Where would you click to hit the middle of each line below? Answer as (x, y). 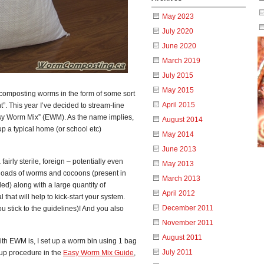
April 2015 (179, 105)
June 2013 (179, 149)
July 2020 (178, 31)
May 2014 (178, 134)
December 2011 (188, 208)
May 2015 (178, 90)
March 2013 (181, 179)
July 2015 (178, 75)
